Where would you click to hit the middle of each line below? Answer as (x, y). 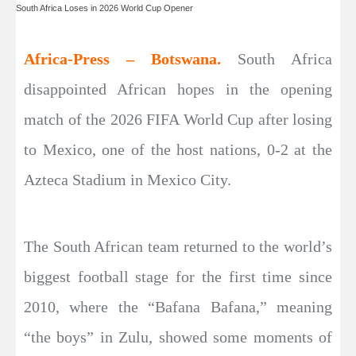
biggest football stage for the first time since (178, 277)
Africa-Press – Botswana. (131, 59)
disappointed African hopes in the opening (178, 89)
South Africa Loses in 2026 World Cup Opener (104, 8)
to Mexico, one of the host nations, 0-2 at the (178, 150)
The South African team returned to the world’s (178, 247)
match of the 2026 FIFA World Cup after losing (178, 120)
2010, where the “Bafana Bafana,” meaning (178, 307)
